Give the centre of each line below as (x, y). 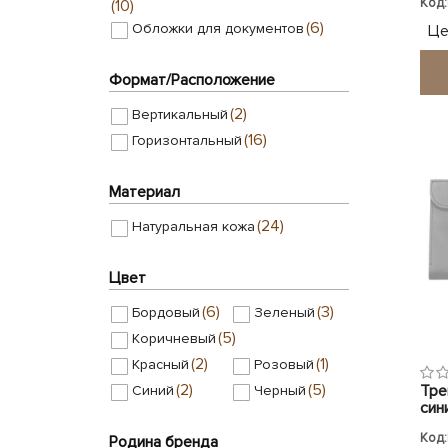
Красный (160, 365)
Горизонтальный (187, 141)
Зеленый (284, 313)
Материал (144, 192)
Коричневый (174, 339)
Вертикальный (180, 115)
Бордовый (166, 313)
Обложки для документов (218, 29)
